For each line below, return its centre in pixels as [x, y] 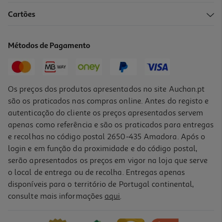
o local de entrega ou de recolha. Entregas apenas [96, 172]
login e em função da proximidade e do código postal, [103, 149]
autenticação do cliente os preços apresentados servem [106, 113]
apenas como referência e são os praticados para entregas [111, 125]
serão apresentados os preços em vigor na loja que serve [108, 161]
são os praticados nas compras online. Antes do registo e [109, 101]
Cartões [22, 15]
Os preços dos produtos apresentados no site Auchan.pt [107, 89]
